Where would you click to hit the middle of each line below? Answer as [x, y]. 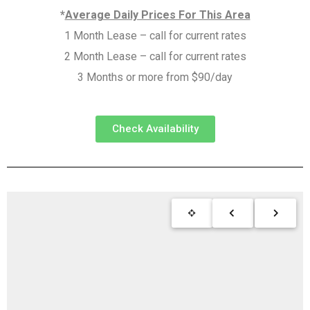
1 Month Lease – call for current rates [155, 36]
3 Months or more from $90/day [155, 77]
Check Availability [155, 129]
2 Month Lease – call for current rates [155, 56]
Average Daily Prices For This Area [157, 15]
